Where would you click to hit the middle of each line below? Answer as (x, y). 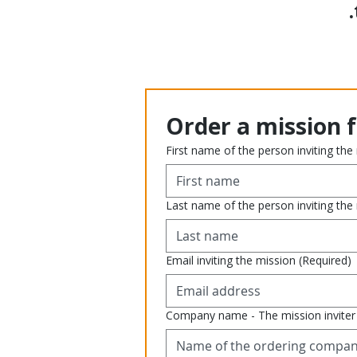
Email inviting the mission (231, 260)
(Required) (325, 260)
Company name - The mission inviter (261, 315)
